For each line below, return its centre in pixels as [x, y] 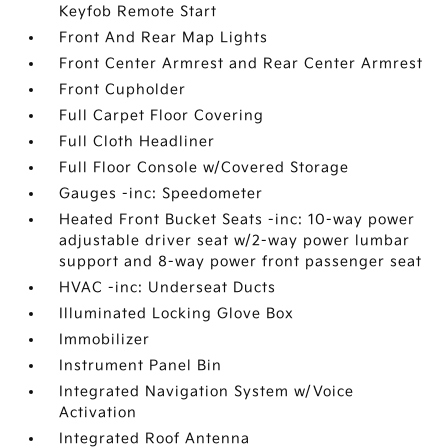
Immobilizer [105, 339]
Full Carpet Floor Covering [162, 115]
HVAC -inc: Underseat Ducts [168, 287]
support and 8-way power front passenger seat [241, 261]
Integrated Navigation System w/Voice [207, 391]
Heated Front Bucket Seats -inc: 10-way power [237, 219]
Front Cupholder [123, 89]
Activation [98, 412]
